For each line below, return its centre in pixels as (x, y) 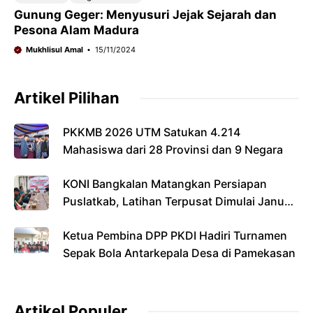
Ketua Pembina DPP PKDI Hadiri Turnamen (175, 235)
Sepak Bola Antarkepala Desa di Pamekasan (179, 253)
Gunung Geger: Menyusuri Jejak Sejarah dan (145, 15)
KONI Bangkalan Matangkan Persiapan (165, 184)
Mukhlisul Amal (54, 50)
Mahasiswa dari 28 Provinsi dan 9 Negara (173, 150)
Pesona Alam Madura (77, 30)
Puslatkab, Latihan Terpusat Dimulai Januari (180, 201)
